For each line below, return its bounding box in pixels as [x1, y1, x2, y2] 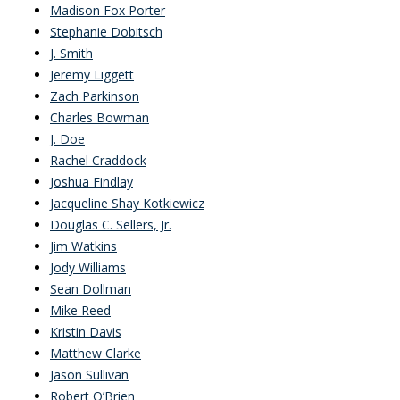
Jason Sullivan [50, 366, 129, 383]
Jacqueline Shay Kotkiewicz [50, 195, 204, 212]
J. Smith [50, 45, 93, 62]
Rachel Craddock [50, 152, 146, 169]
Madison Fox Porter [50, 2, 165, 19]
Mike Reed [50, 302, 111, 319]
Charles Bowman [50, 109, 149, 126]
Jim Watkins [50, 237, 117, 254]
